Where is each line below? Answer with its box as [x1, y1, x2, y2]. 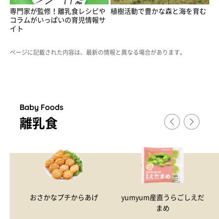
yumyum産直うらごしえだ [121, 194, 204, 201]
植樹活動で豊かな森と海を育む [110, 7, 206, 15]
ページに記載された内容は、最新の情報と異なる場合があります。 [10, 49, 186, 55]
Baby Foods [20, 102, 64, 112]
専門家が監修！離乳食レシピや [10, 7, 106, 15]
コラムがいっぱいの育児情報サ [10, 16, 106, 23]
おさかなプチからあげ [30, 194, 98, 201]
